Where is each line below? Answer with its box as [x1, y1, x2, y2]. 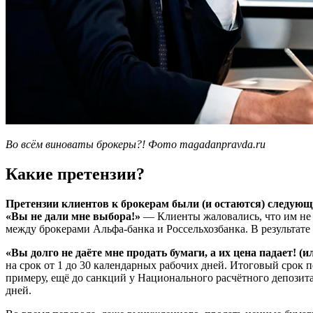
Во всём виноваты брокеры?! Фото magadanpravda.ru [6, 138, 265, 151]
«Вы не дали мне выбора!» [6, 210, 140, 223]
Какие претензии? [6, 165, 145, 184]
